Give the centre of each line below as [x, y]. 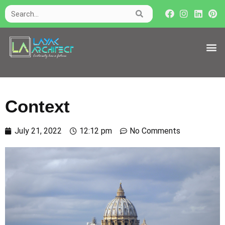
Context [37, 106]
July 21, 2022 [38, 131]
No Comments [155, 131]
